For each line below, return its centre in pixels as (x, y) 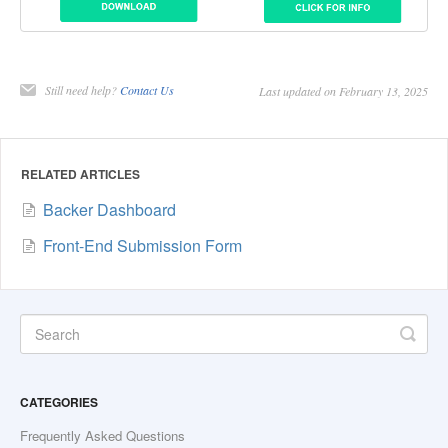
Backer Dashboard (109, 209)
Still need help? (82, 89)
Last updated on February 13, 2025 (343, 90)
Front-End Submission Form (142, 245)
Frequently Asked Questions (102, 435)
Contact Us (147, 89)
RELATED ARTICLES (80, 173)
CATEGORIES (59, 401)
